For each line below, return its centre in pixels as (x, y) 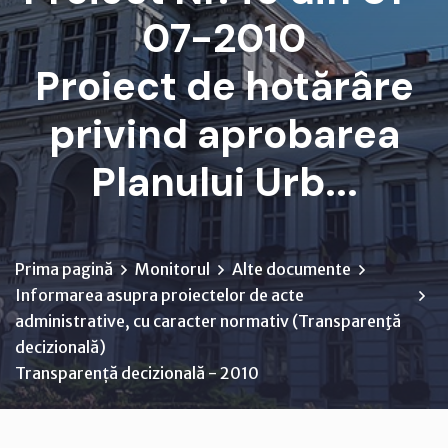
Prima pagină (64, 268)
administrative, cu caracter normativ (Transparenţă (208, 320)
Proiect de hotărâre (224, 85)
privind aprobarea (224, 133)
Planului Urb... (224, 181)
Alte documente (291, 268)
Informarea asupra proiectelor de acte (159, 294)
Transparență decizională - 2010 (137, 372)
